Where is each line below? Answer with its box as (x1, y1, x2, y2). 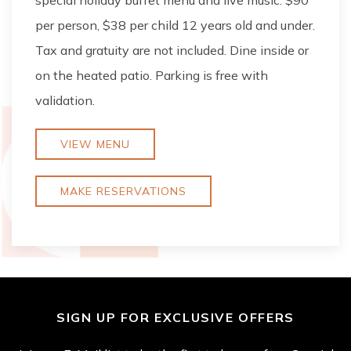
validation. (35, 92, 95, 108)
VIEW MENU (60, 137, 130, 151)
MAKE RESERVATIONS (60, 184, 186, 198)
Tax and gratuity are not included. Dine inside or (35, 42, 309, 58)
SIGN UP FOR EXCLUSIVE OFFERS (56, 309, 295, 325)
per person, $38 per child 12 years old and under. (35, 17, 315, 33)
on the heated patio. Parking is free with (35, 67, 268, 83)
